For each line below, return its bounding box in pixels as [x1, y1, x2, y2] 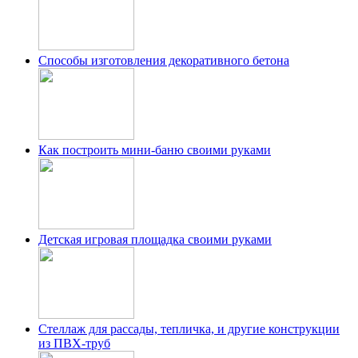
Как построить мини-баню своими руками [38, 143, 271, 157]
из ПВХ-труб [38, 336, 110, 351]
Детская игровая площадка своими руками [38, 233, 272, 247]
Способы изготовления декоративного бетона [38, 54, 289, 68]
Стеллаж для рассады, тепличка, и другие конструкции [38, 322, 340, 336]
